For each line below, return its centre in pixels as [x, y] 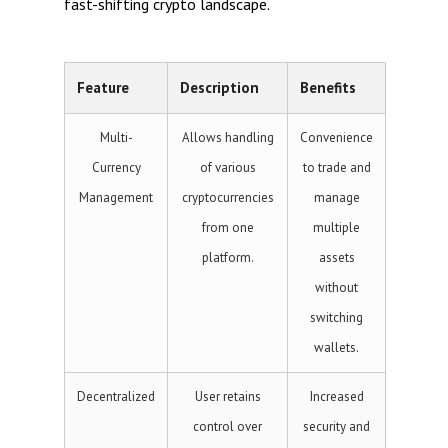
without [336, 287]
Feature [103, 87]
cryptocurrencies [227, 197]
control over [227, 426]
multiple [336, 227]
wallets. [336, 347]
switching [336, 317]
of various [227, 167]
